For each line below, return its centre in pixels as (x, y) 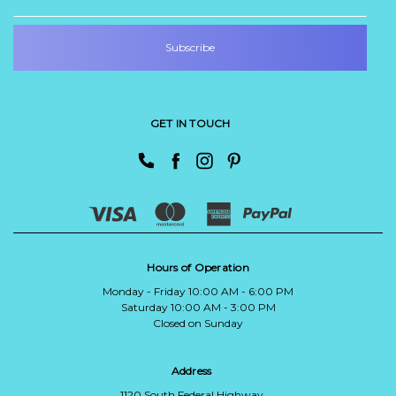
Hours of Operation (198, 267)
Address (191, 370)
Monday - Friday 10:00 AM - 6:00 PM (198, 291)
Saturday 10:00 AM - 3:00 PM (198, 307)
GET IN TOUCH (190, 123)
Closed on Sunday (198, 323)
